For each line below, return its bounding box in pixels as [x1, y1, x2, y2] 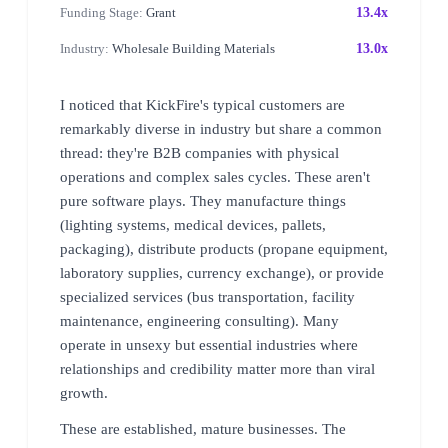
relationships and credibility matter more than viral [60, 360, 375, 377]
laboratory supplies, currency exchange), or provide [60, 264, 384, 281]
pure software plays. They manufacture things [60, 192, 346, 209]
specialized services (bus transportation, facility [60, 288, 355, 305]
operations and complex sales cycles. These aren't [60, 168, 370, 185]
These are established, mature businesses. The [60, 420, 346, 437]
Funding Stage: [60, 4, 143, 20]
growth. [60, 384, 108, 401]
